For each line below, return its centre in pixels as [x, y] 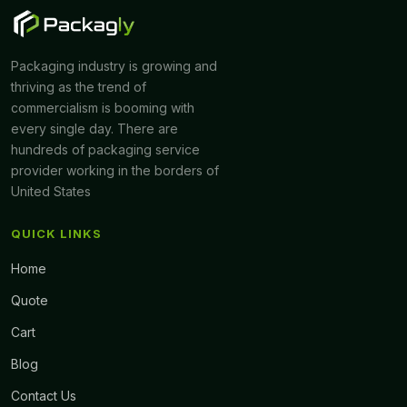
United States [51, 192]
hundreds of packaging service [105, 150]
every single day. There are [94, 129]
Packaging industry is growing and [114, 66]
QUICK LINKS [56, 234]
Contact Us [44, 396]
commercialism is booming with [103, 108]
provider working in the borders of [115, 171]
